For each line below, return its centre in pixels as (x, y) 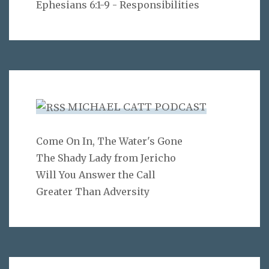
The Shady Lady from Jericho (106, 158)
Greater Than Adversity (93, 192)
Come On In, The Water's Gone (109, 141)
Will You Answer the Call (96, 175)
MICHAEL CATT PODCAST (137, 107)
